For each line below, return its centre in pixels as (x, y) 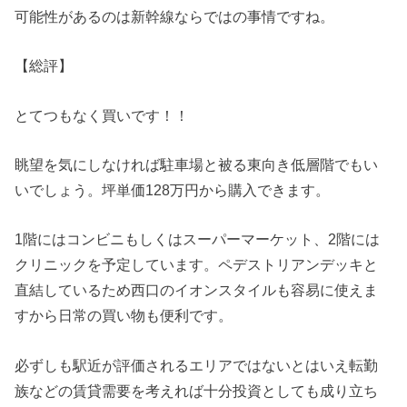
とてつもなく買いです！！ (102, 115)
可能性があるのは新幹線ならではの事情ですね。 (175, 16)
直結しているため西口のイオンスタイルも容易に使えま (197, 290)
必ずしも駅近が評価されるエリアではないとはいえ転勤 (197, 365)
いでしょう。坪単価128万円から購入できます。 (173, 190)
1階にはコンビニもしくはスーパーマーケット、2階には (198, 239)
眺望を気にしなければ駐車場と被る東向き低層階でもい (197, 165)
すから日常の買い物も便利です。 (124, 316)
